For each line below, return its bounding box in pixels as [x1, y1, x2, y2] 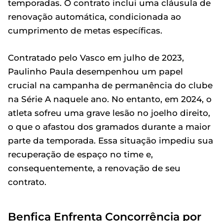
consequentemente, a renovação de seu [8, 163, 181, 173]
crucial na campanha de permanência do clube [8, 80, 213, 90]
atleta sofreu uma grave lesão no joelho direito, [8, 108, 210, 118]
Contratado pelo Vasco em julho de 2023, [8, 52, 184, 63]
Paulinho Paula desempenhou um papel [8, 66, 183, 76]
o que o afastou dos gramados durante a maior [8, 121, 211, 132]
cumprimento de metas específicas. [8, 25, 162, 36]
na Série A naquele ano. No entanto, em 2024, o [8, 94, 212, 104]
